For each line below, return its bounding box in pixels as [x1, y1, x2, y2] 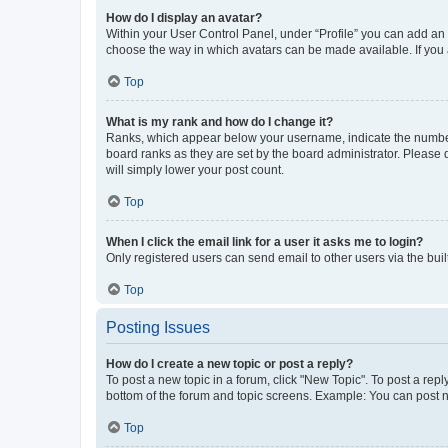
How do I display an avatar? [106, 10, 262, 25]
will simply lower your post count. [106, 162, 284, 177]
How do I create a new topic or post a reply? [106, 356, 353, 371]
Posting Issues [106, 318, 210, 336]
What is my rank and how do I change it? [106, 114, 333, 129]
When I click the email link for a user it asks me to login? [106, 234, 423, 249]
